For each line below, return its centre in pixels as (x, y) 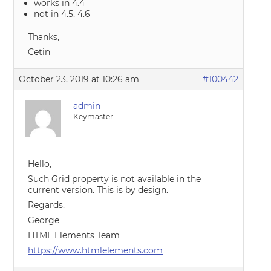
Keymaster (93, 116)
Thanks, (44, 37)
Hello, (40, 164)
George (44, 220)
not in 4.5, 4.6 (62, 14)
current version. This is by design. (98, 190)
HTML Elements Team (74, 235)
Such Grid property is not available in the (115, 179)
